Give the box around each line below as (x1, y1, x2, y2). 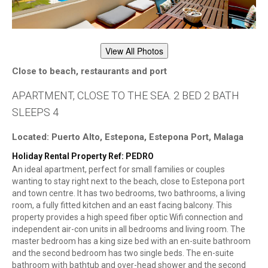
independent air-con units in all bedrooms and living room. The (12, 224, 245, 234)
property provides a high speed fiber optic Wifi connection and (12, 212, 243, 223)
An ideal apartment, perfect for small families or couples (12, 165, 225, 175)
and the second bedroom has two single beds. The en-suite (12, 248, 234, 258)
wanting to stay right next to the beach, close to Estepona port (12, 176, 245, 187)
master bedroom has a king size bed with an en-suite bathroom (12, 236, 251, 246)
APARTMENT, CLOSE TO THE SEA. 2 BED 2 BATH (12, 89, 239, 102)
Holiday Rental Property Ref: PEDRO (12, 151, 154, 162)
